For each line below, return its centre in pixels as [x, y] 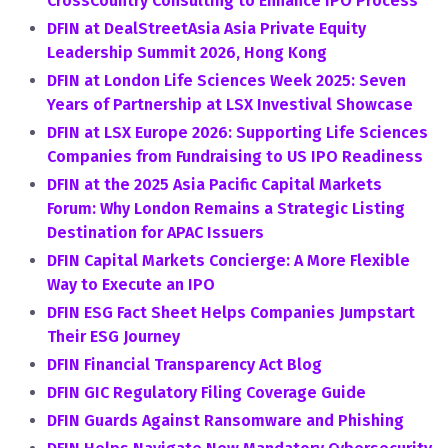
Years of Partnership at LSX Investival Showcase [230, 104]
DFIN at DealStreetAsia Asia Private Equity [206, 28]
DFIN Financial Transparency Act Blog [184, 364]
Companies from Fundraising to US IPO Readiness [235, 156]
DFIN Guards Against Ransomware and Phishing [225, 420]
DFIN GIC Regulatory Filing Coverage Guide [206, 392]
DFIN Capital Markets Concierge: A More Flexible [228, 260]
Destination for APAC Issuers [155, 232]
